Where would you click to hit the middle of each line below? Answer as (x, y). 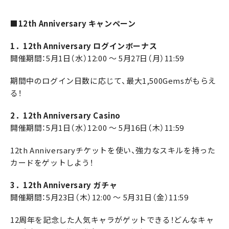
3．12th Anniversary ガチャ (64, 185)
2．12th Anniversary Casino (65, 116)
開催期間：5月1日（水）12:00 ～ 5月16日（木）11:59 (97, 128)
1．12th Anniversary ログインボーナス (84, 46)
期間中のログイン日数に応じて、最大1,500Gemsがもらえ (113, 81)
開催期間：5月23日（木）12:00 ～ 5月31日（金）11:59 (99, 198)
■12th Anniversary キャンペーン (73, 24)
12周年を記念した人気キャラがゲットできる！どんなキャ (112, 220)
